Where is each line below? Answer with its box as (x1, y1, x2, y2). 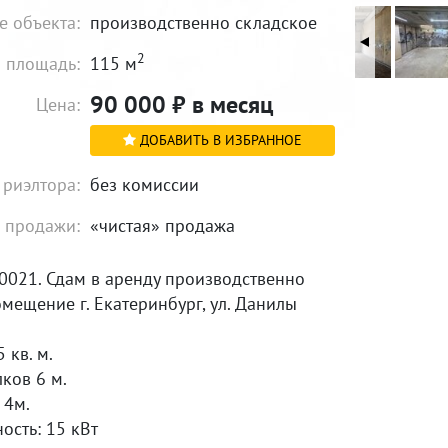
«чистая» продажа (90, 214, 235, 237)
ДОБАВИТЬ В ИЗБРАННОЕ (136, 131, 302, 149)
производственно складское (90, 11, 317, 34)
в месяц (186, 89, 273, 120)
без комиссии (90, 173, 199, 196)
